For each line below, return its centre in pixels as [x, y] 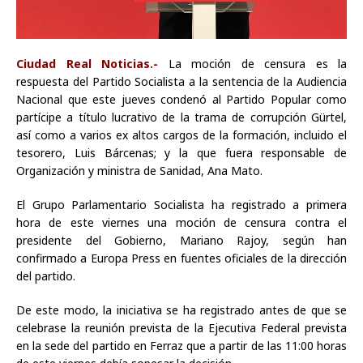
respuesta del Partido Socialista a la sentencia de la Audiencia [181, 82]
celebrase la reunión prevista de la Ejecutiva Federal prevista [181, 328]
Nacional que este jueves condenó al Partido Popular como [181, 100]
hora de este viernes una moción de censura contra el [181, 223]
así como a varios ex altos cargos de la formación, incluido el [181, 135]
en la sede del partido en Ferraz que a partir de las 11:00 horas [181, 346]
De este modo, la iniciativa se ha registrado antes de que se [181, 310]
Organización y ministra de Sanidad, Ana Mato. [139, 171]
